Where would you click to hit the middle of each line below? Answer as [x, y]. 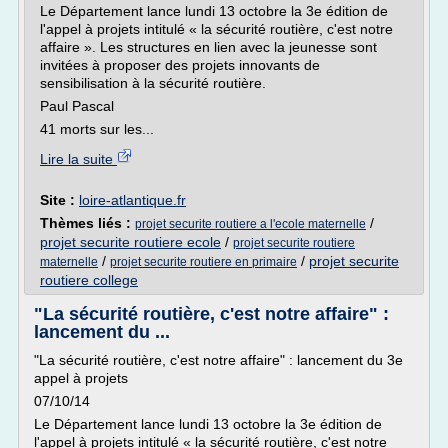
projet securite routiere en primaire [203, 262]
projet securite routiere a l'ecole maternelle [250, 224]
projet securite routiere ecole [130, 242]
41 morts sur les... [97, 129]
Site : [59, 200]
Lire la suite [78, 159]
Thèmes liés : [87, 223]
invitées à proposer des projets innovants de [180, 65]
